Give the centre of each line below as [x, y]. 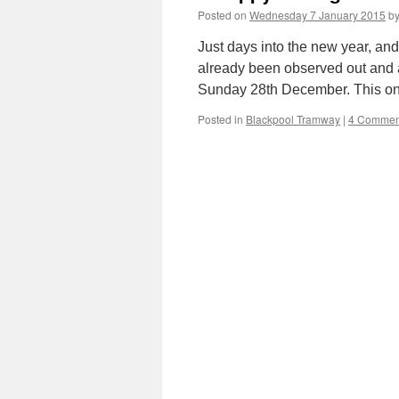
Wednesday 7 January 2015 [318, 15]
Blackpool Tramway [293, 119]
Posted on [222, 15]
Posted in [220, 119]
